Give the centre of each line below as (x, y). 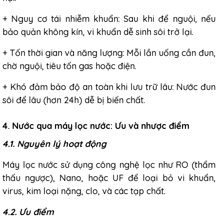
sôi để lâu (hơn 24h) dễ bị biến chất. (74, 100)
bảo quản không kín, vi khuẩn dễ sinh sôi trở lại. (98, 32)
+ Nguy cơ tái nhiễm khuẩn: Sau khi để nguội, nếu (109, 19)
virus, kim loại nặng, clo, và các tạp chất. (84, 191)
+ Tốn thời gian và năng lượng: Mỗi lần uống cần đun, (109, 53)
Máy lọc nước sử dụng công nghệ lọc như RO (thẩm (109, 165)
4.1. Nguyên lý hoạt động (54, 144)
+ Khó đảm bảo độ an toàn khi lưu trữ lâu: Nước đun (109, 87)
